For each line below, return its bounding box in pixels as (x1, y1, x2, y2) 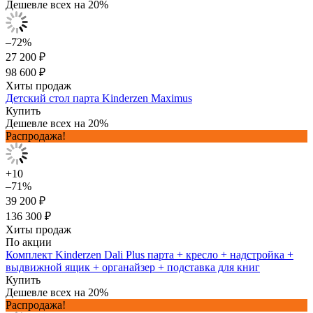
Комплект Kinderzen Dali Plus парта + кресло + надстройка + (6, 248, 293, 261)
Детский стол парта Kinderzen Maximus (6, 92, 192, 104)
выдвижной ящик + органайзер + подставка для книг (6, 261, 260, 273)
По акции (6, 235, 52, 248)
